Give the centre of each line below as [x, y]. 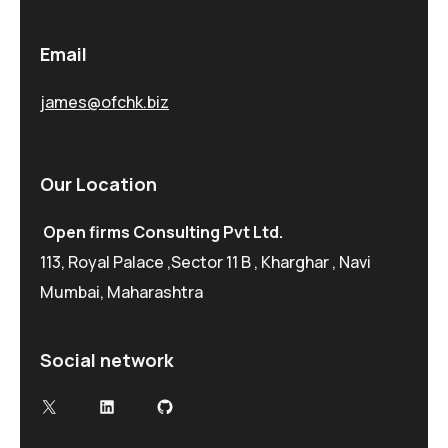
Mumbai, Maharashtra [121, 291]
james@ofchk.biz [104, 102]
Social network [107, 359]
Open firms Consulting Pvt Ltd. [163, 231]
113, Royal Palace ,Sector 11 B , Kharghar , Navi [205, 261]
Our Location [98, 184]
